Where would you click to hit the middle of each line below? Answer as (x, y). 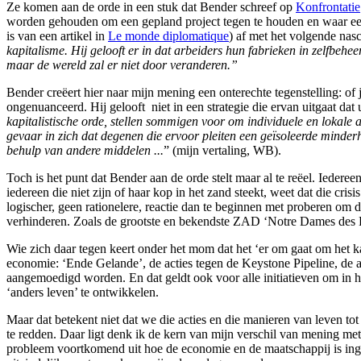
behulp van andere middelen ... (85, 150)
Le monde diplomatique (168, 35)
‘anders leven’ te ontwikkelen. (83, 292)
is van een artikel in (57, 35)
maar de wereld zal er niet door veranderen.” (122, 64)
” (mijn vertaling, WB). (222, 150)
